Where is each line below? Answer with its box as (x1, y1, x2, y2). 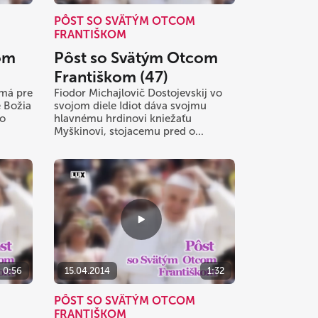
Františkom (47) (54, 67, 168, 87)
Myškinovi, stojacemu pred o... (54, 124, 204, 138)
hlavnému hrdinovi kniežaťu (54, 111, 192, 125)
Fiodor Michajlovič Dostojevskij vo (54, 86, 222, 99)
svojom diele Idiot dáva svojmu (54, 99, 207, 112)
